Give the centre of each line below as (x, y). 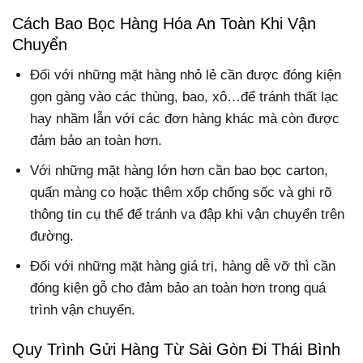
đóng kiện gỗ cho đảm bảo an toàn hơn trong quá (178, 288)
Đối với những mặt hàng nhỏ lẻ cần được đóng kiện (186, 75)
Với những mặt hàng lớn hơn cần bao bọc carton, (179, 170)
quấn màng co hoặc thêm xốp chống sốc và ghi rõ (181, 192)
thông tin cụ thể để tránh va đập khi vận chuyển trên (188, 214)
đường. (52, 236)
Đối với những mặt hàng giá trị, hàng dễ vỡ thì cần (183, 266)
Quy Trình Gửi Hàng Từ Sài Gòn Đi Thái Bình (176, 349)
